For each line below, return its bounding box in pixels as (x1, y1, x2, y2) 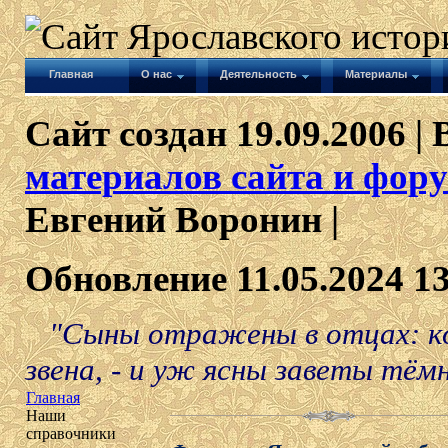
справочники (26, 425, 116, 442)
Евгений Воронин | (25, 199, 339, 240)
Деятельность (220, 68, 297, 80)
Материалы (345, 68, 407, 80)
